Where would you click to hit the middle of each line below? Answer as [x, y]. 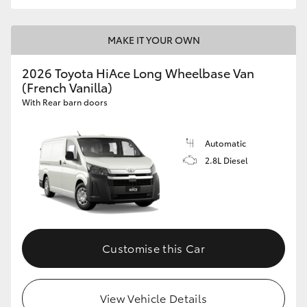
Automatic [225, 143]
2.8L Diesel [226, 160]
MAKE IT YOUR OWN [153, 39]
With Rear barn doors [65, 101]
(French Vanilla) [67, 87]
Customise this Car [153, 248]
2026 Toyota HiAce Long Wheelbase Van [138, 72]
